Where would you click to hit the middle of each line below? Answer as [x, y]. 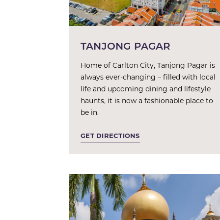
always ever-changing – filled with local [148, 77]
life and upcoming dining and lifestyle [146, 89]
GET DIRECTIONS [110, 135]
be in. [90, 112]
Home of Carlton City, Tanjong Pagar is [148, 65]
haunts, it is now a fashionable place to [147, 100]
